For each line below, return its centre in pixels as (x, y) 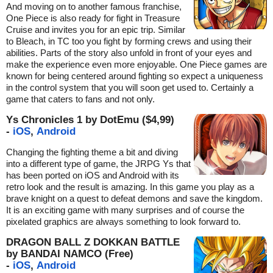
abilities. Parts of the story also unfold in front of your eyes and (129, 53)
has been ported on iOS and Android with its (93, 175)
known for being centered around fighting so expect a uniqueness (135, 76)
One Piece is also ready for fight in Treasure (93, 18)
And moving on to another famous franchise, (94, 7)
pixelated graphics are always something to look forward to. (123, 222)
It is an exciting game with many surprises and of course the (125, 210)
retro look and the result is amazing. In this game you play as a (130, 187)
